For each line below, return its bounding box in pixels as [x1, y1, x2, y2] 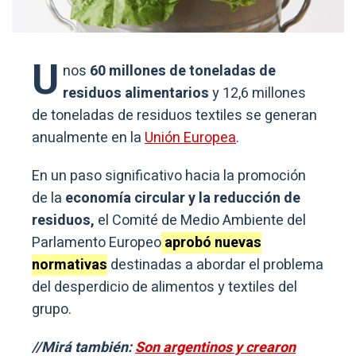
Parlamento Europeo [32, 231, 161, 253]
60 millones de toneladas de [87, 60, 276, 82]
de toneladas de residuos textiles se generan [32, 104, 317, 126]
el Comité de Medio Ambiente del [95, 209, 306, 231]
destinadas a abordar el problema [107, 253, 323, 276]
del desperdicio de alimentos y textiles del [32, 276, 297, 298]
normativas [32, 253, 107, 276]
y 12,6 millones [209, 82, 306, 104]
